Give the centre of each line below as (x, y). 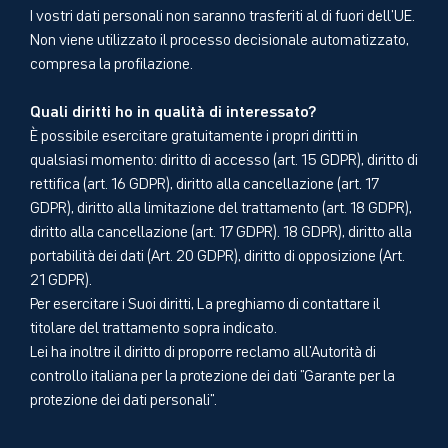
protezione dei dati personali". (123, 397)
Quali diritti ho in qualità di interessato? (173, 109)
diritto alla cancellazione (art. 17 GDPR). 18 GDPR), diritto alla (221, 229)
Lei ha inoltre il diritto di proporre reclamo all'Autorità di (203, 349)
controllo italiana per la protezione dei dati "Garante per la (212, 373)
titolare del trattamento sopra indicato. (153, 325)
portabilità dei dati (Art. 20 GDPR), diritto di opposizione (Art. (217, 253)
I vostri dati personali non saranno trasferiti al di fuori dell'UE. (222, 13)
